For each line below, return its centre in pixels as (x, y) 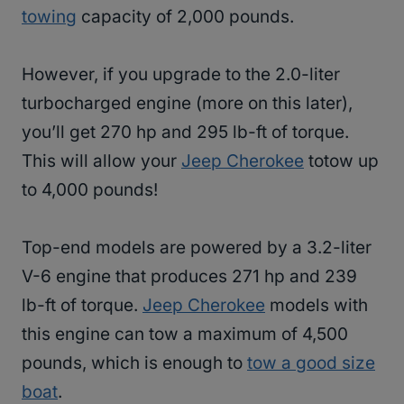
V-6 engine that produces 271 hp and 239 (189, 277)
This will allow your (101, 161)
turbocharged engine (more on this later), (187, 104)
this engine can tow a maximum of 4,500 (185, 335)
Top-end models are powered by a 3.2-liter (197, 248)
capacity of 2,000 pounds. (185, 17)
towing (49, 17)
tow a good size (311, 363)
